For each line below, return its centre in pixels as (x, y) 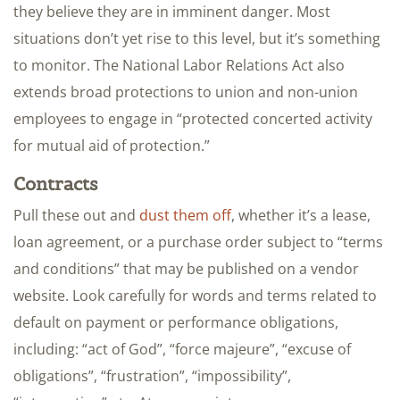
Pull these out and (76, 215)
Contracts (56, 183)
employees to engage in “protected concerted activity (193, 118)
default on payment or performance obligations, (176, 322)
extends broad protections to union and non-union (186, 92)
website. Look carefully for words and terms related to (195, 295)
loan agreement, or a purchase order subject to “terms (198, 242)
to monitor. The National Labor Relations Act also (179, 65)
